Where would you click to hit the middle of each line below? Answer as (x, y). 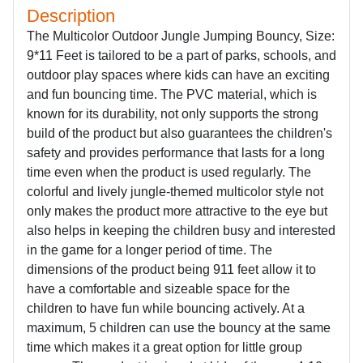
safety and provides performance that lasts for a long (176, 153)
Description (71, 16)
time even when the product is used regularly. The (169, 172)
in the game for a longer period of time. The (149, 250)
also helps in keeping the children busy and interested (181, 231)
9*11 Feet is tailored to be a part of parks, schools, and (181, 56)
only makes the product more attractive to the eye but (177, 211)
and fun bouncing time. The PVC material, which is (172, 94)
